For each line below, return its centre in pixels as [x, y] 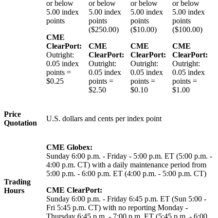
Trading [17, 182]
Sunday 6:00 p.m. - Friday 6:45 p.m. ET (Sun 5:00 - [126, 199]
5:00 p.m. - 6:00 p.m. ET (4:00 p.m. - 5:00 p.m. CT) [126, 173]
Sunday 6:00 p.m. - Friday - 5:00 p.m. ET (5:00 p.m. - [129, 156]
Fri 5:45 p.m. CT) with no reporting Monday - [117, 207]
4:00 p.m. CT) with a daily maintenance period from [126, 164]
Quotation [20, 123]
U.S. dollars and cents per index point [104, 118]
